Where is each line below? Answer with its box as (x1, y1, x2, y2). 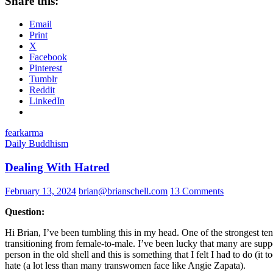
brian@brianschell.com (79, 185, 168, 196)
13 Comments (170, 185, 224, 196)
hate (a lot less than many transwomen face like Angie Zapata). (5, 260, 246, 271)
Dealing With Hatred (5, 161, 110, 174)
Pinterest (29, 63, 62, 74)
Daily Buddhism (5, 138, 68, 149)
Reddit (29, 85, 55, 96)
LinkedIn (29, 96, 65, 107)
